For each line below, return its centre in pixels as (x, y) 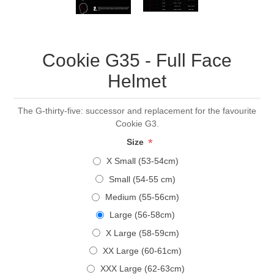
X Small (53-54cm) (142, 161)
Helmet (137, 81)
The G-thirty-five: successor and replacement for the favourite (137, 111)
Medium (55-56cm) (142, 197)
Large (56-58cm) (142, 215)
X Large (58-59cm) (142, 233)
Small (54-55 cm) (142, 179)
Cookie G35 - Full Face (137, 61)
